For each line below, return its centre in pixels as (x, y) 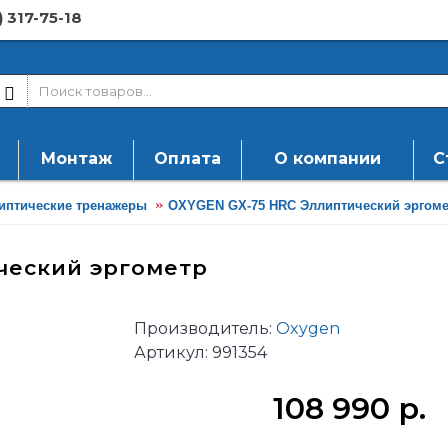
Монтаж (76, 158)
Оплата (187, 158)
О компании (327, 158)
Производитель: (205, 328)
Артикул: (173, 352)
